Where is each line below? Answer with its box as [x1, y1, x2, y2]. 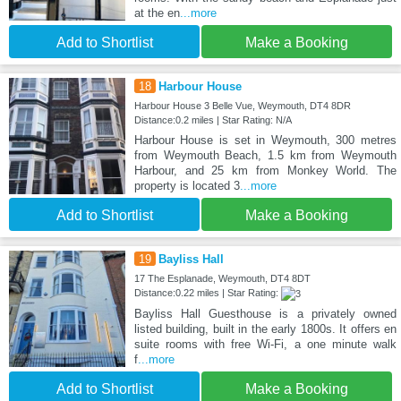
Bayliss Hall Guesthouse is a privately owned [133, 306, 397, 320]
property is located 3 [133, 178, 240, 192]
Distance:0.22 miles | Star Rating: [133, 286, 281, 298]
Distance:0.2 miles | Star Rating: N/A [133, 114, 292, 125]
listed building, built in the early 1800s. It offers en [133, 321, 397, 336]
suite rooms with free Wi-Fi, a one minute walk [133, 337, 397, 351]
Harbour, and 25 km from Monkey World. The [133, 163, 397, 177]
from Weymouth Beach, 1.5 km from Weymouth [133, 148, 397, 162]
